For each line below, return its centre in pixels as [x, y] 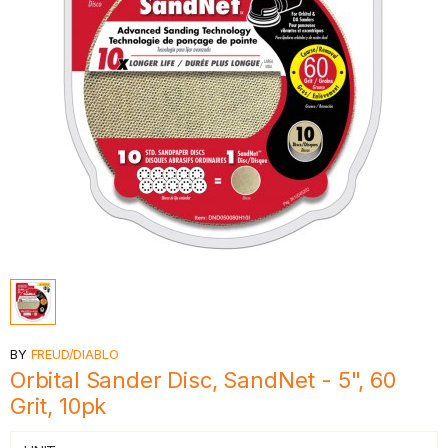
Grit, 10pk [58, 406]
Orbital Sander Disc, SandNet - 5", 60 [203, 380]
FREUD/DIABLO [74, 354]
